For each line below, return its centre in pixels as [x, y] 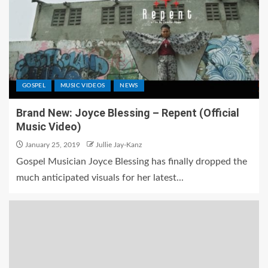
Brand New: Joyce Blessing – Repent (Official [128, 113]
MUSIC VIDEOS [83, 86]
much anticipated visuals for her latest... [100, 178]
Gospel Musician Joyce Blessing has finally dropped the [132, 162]
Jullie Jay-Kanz [119, 145]
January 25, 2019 [52, 145]
